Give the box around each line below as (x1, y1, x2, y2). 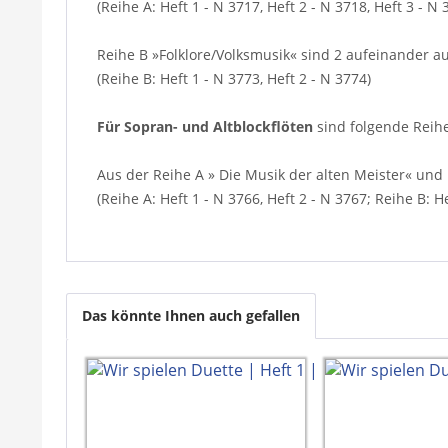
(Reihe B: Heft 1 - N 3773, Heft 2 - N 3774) (97, 68, 371, 88)
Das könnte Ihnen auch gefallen (82, 305, 300, 325)
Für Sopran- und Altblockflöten (97, 116, 313, 136)
